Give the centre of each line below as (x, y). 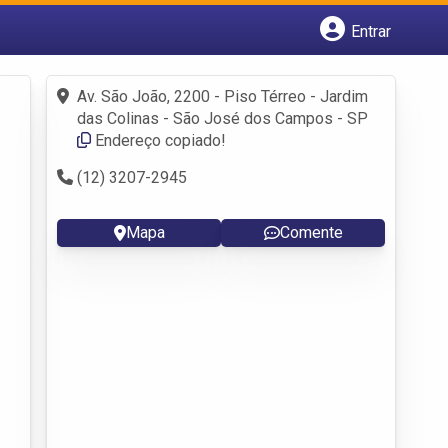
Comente (311, 232)
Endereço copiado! (160, 140)
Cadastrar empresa (142, 65)
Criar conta (113, 109)
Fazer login (115, 87)
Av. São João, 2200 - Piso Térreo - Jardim (222, 96)
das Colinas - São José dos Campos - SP (222, 118)
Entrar (371, 31)
